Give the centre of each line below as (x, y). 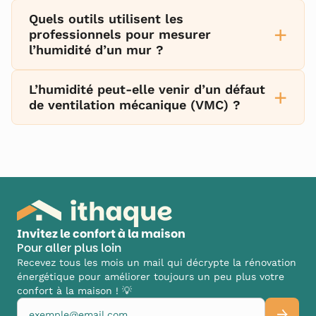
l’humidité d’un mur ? (96, 50)
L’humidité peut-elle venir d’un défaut (147, 89)
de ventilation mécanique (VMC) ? (135, 105)
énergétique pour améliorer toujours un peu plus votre (151, 277)
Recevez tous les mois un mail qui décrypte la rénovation (157, 263)
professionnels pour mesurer (120, 34)
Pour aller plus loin (69, 248)
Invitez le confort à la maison (101, 234)
